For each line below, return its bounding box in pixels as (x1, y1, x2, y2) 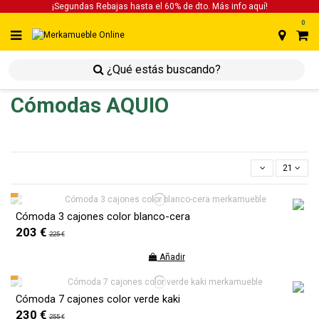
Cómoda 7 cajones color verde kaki (15, 292, 180, 305)
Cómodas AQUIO (11, 93, 169, 117)
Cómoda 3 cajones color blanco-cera (15, 209, 190, 223)
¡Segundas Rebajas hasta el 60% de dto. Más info (51, 1, 249, 11)
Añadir (157, 252, 185, 263)
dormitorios (79, 69, 125, 80)
